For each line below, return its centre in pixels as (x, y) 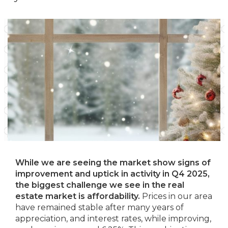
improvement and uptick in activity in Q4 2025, (112, 174)
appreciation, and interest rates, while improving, (113, 219)
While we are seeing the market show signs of (113, 163)
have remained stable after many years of (99, 207)
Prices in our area (176, 196)
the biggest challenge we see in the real (100, 185)
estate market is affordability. (78, 196)
